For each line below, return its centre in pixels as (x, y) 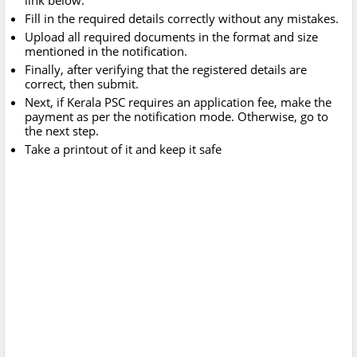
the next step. (62, 131)
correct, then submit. (82, 84)
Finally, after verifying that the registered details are (166, 70)
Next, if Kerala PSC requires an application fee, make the (178, 102)
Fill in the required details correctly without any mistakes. (182, 19)
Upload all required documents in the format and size (171, 37)
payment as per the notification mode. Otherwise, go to (177, 117)
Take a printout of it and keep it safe (123, 149)
